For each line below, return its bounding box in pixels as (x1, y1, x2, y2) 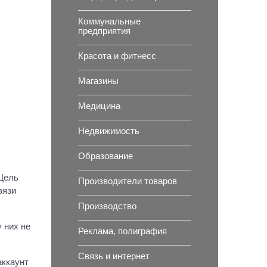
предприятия (78, 26, 131, 36)
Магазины (78, 76, 119, 86)
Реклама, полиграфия (78, 226, 167, 236)
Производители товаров (78, 176, 178, 186)
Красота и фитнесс (78, 51, 157, 61)
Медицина (78, 101, 121, 111)
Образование (78, 151, 133, 161)
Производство (78, 201, 137, 211)
